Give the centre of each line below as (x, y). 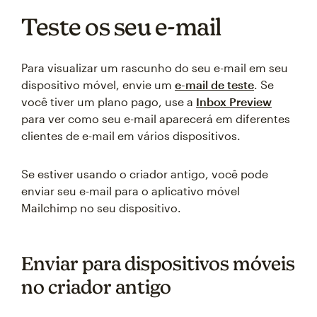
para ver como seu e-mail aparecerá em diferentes (156, 118)
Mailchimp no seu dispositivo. (101, 207)
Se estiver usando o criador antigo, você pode (145, 173)
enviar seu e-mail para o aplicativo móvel (131, 190)
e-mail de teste (214, 84)
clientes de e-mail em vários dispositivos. (131, 135)
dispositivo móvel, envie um (98, 84)
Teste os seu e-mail (121, 26)
